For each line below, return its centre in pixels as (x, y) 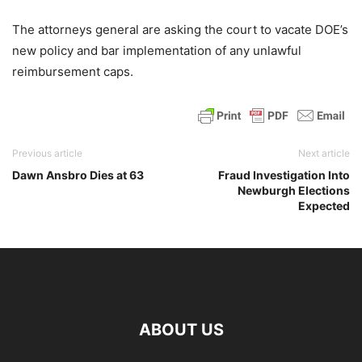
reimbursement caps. (73, 72)
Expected (324, 206)
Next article (324, 153)
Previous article (47, 153)
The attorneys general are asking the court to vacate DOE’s (180, 29)
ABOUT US (181, 330)
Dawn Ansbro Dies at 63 (78, 175)
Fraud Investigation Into (284, 175)
